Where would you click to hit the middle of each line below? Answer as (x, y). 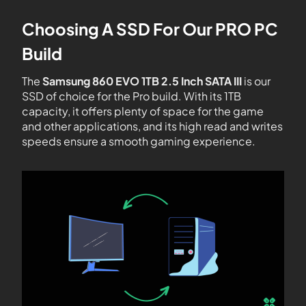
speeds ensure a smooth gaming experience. (139, 141)
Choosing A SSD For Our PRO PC (150, 29)
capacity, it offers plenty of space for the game (143, 111)
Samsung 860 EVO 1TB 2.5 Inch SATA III (142, 81)
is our (256, 81)
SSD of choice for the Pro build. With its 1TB (131, 96)
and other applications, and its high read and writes (152, 126)
